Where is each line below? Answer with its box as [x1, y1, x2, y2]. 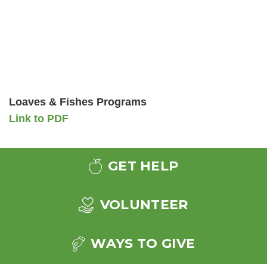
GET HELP [104, 158, 179, 175]
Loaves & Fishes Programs [9, 96, 147, 108]
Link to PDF [9, 113, 69, 125]
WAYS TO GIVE [87, 235, 195, 252]
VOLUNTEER [96, 197, 188, 213]
